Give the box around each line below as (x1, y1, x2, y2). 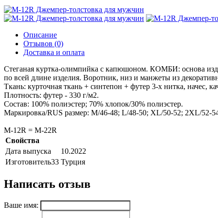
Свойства (5, 136, 39, 145)
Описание (23, 31, 57, 39)
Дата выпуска (5, 147, 51, 156)
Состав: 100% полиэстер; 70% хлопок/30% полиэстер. (4, 100, 183, 109)
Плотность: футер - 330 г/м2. (4, 91, 99, 100)
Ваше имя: (4, 200, 38, 209)
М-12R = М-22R (4, 126, 57, 135)
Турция (61, 158, 85, 166)
